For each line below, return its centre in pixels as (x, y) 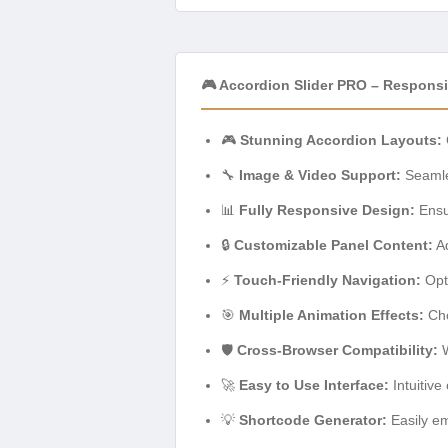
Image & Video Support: (320, 174)
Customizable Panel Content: (333, 244)
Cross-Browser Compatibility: (337, 349)
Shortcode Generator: (313, 419)
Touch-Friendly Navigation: (327, 279)
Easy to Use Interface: (314, 384)
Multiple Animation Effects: (331, 314)
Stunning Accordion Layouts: (341, 139)
